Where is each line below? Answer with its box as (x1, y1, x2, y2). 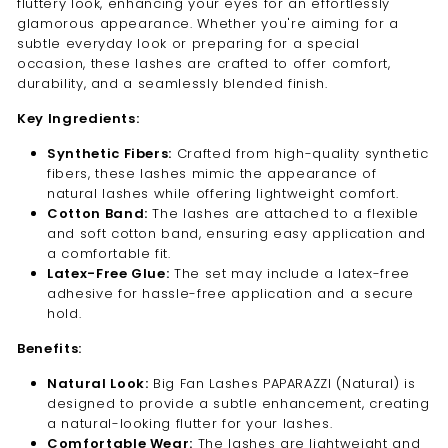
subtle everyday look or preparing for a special (17, 33, 360, 53)
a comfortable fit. (47, 243, 171, 263)
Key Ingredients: (17, 108, 140, 128)
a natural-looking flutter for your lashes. (47, 413, 333, 433)
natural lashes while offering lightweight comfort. (47, 183, 399, 203)
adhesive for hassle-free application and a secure (47, 283, 414, 303)
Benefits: (17, 338, 82, 358)
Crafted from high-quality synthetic (172, 143, 429, 163)
